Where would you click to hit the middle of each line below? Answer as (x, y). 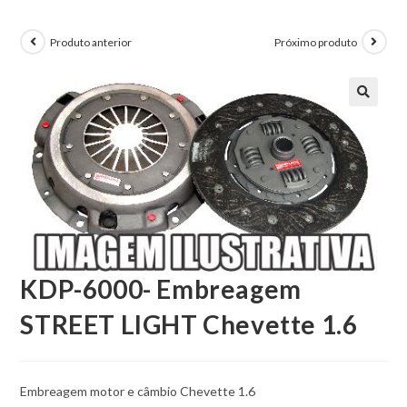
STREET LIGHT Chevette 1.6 (189, 324)
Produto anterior (91, 42)
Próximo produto (315, 42)
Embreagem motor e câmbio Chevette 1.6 (138, 391)
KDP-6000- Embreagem (161, 288)
